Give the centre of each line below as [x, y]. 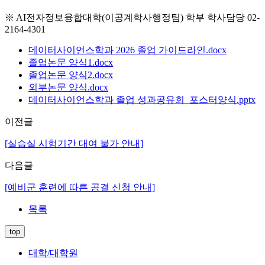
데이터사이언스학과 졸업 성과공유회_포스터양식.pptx [142, 99]
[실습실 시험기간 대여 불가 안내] [74, 143]
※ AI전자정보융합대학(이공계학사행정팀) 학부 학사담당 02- [132, 17]
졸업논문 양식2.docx [71, 75]
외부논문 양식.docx [68, 87]
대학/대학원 [53, 253]
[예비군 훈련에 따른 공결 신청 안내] [80, 187]
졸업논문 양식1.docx [71, 62]
